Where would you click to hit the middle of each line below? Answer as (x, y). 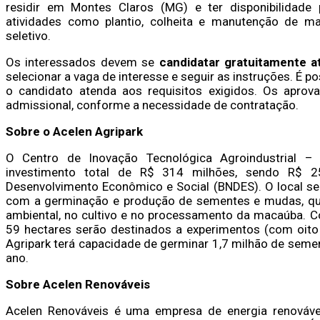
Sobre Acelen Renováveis (78, 284)
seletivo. (28, 35)
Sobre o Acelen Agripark (74, 131)
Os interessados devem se (82, 62)
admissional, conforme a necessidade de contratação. (152, 105)
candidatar (189, 62)
